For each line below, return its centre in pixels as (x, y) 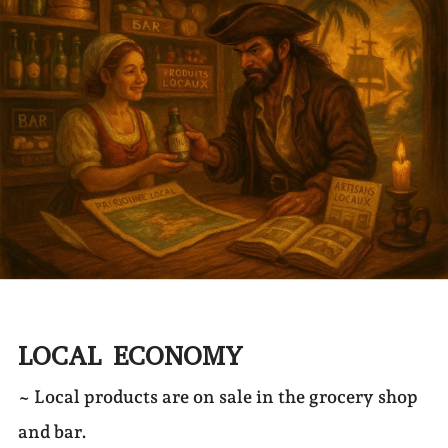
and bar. (52, 431)
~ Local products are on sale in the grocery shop (217, 396)
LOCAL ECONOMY (130, 356)
